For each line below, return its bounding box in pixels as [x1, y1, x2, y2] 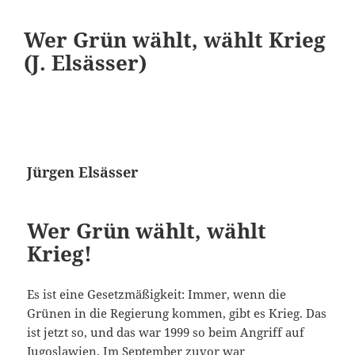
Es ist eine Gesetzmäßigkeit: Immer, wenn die [27, 286, 287, 303]
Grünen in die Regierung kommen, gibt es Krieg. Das [27, 305, 327, 322]
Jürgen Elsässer [27, 162, 151, 182]
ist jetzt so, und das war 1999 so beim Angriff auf [27, 324, 305, 341]
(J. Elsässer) [24, 48, 147, 78]
